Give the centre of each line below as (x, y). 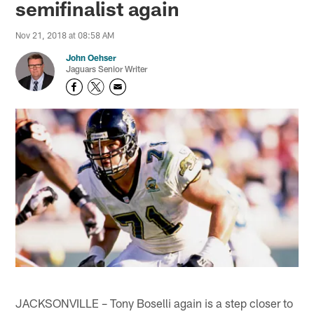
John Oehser (91, 58)
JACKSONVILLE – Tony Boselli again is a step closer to (155, 302)
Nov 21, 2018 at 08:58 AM (65, 35)
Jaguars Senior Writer (107, 69)
